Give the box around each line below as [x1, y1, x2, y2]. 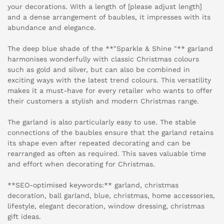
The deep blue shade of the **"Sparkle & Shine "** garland [7, 44, 213, 53]
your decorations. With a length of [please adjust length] [7, 2, 202, 11]
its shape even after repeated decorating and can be [7, 139, 190, 147]
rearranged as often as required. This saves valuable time [7, 149, 206, 158]
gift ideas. [7, 212, 41, 221]
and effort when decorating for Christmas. [7, 160, 155, 168]
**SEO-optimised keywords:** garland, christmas [7, 181, 178, 189]
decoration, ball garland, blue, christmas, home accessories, [7, 191, 215, 200]
